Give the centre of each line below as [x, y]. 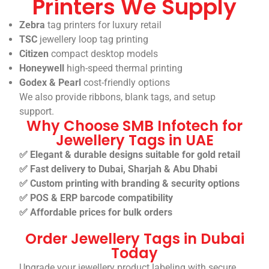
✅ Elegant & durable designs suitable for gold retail [130, 155]
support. [37, 112]
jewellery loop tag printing [93, 40]
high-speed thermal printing [124, 68]
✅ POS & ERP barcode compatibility [96, 198]
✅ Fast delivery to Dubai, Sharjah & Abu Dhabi [119, 169]
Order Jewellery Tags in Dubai [134, 239]
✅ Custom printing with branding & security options [130, 184]
